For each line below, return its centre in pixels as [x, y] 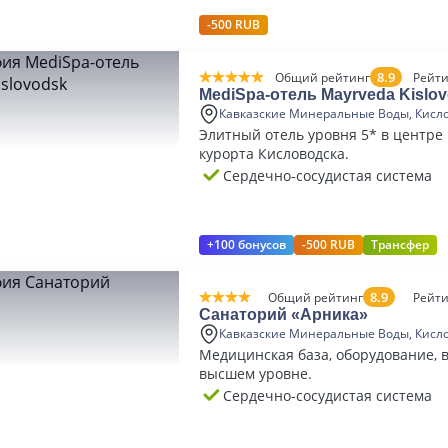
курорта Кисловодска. [274, 153]
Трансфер [400, 244]
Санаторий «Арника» [283, 314]
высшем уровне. [255, 373]
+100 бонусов [246, 244]
